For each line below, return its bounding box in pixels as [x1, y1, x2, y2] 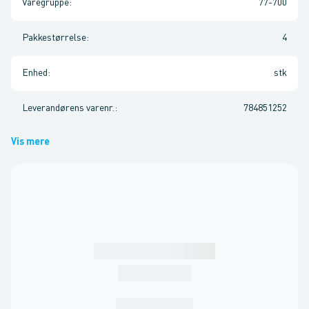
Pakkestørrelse [22, 33, 86, 43]
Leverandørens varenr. [22, 103, 114, 113]
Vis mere [11, 137, 50, 147]
